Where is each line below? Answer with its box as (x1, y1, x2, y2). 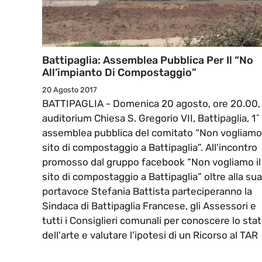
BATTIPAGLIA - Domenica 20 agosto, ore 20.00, (42, 98, 260, 110)
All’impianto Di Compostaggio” (42, 66, 196, 80)
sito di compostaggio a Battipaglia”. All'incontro (42, 142, 257, 154)
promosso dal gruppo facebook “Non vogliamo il (42, 156, 261, 168)
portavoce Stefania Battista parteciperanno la (42, 185, 252, 198)
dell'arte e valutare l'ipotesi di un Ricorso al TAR (42, 229, 258, 242)
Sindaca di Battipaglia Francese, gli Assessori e (42, 200, 256, 212)
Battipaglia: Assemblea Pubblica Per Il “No (42, 54, 253, 67)
